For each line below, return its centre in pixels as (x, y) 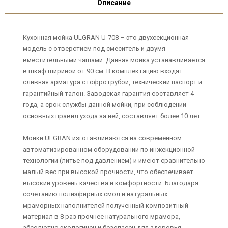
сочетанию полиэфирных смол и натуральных (95, 194)
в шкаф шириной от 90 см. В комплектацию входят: (104, 71)
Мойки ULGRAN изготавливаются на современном (102, 138)
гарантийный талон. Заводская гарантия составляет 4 (108, 93)
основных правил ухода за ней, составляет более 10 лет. (112, 116)
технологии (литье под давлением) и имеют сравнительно (114, 161)
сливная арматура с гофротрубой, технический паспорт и (112, 82)
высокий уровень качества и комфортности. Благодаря (111, 183)
